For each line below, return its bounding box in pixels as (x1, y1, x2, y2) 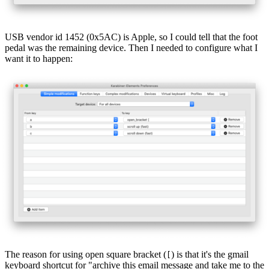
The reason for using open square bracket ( (5, 249, 166, 259)
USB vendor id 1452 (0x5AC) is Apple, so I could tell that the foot (5, 32, 258, 43)
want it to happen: (5, 53, 73, 64)
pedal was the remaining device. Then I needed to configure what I (5, 43, 258, 53)
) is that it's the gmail (171, 249, 249, 259)
